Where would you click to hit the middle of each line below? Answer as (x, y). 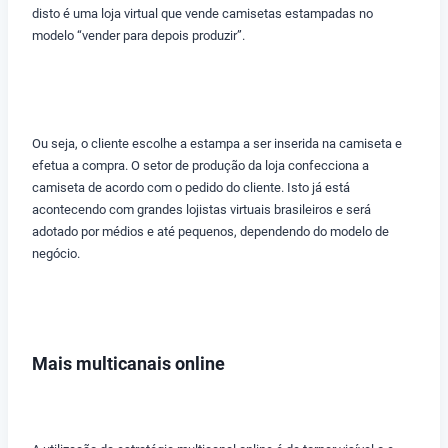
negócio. (56, 254)
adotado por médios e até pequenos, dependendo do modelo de (210, 232)
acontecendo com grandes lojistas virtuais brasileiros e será (201, 210)
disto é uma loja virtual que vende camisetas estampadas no (202, 14)
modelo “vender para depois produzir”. (138, 36)
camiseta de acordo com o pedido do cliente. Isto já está (191, 188)
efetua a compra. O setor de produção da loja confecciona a (200, 166)
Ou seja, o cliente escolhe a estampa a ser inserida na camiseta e (217, 144)
